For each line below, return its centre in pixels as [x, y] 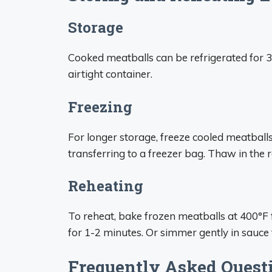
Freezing [100, 107]
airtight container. [110, 74]
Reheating [106, 186]
